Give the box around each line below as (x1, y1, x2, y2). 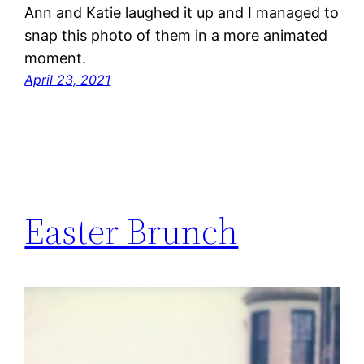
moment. (24, 49, 87, 67)
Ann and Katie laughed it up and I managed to (24, 3, 340, 21)
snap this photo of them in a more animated (24, 26, 328, 44)
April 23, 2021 (24, 71, 111, 88)
